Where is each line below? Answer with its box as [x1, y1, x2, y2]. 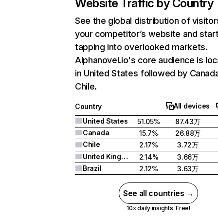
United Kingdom [121, 152, 128, 161]
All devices [174, 102, 210, 110]
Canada [83, 128, 109, 137]
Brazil [83, 164, 102, 172]
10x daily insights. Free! [126, 204, 190, 212]
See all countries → [123, 188, 194, 198]
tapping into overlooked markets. [75, 42, 208, 52]
